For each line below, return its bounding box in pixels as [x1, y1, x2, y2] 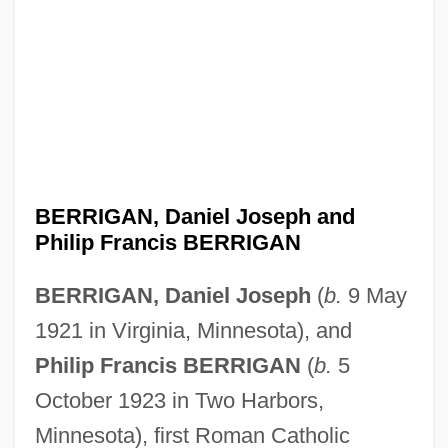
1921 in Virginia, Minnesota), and [34, 317, 352, 343]
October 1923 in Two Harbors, [34, 387, 324, 413]
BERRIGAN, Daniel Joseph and [34, 203, 355, 229]
